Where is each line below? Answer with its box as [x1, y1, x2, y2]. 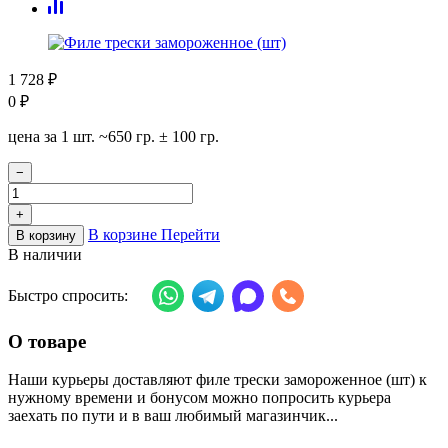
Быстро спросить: [8, 286, 128, 304]
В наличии [8, 245, 82, 263]
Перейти [161, 225, 220, 243]
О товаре [8, 330, 86, 352]
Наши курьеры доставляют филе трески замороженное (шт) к [8, 371, 427, 389]
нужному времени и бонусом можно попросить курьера [8, 389, 391, 407]
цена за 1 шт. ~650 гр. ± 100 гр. [8, 127, 219, 145]
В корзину [16, 227, 76, 243]
